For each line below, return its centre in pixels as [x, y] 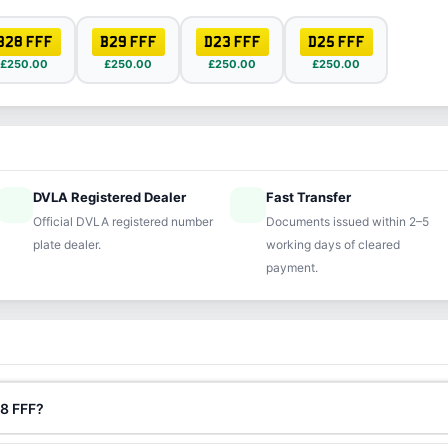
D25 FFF [336, 41]
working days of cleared [332, 244]
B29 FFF [128, 41]
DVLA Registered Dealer [110, 197]
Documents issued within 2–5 [347, 221]
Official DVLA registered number [123, 221]
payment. [291, 267]
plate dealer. [67, 244]
